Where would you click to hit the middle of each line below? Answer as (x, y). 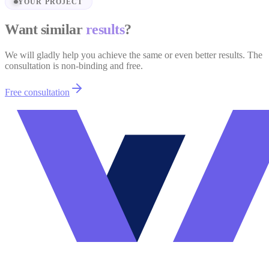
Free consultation (37, 92)
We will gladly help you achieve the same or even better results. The (134, 55)
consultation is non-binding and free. (74, 66)
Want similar (45, 30)
